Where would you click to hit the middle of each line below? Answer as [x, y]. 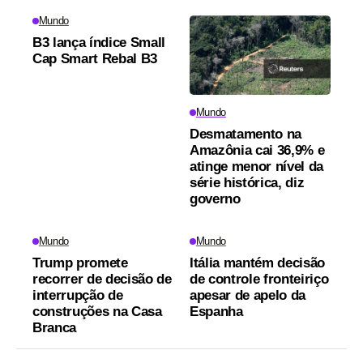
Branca [54, 328]
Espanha [216, 312]
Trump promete [80, 263]
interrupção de [78, 295]
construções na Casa [97, 312]
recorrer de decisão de [102, 279]
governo [215, 199]
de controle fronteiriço [259, 279]
